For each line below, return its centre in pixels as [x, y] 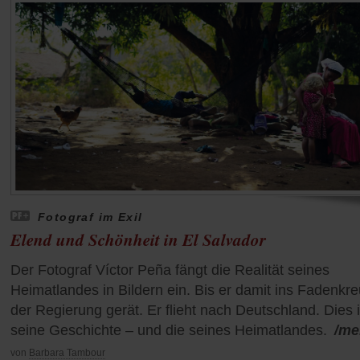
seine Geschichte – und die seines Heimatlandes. [169, 330]
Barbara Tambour [67, 352]
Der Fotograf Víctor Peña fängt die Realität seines [170, 270]
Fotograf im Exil [90, 217]
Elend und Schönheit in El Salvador [138, 239]
